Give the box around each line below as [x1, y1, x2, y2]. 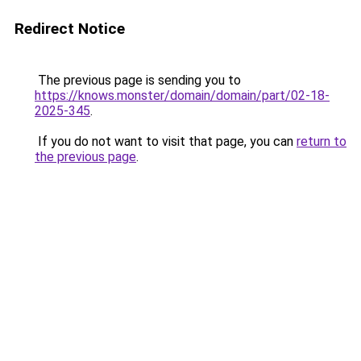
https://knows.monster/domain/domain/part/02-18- [35, 88, 330, 103]
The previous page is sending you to [35, 73, 241, 88]
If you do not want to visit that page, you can [35, 134, 297, 149]
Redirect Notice [15, 19, 125, 38]
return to [297, 134, 346, 149]
